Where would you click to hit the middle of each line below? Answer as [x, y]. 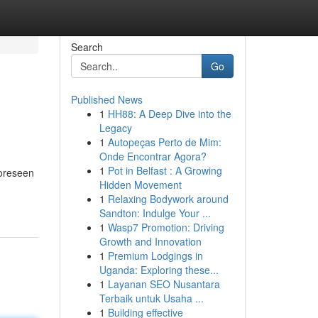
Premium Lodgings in [155, 256]
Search [87, 47]
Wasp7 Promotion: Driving [166, 227]
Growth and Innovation [150, 241]
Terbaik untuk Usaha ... [151, 298]
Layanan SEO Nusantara [164, 284]
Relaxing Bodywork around [168, 199]
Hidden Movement [140, 185]
